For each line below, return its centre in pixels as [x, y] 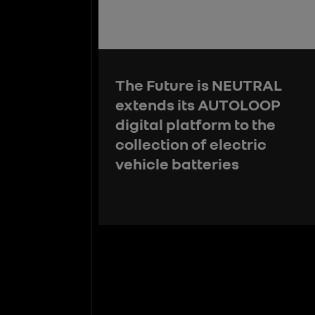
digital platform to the [195, 124]
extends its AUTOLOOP [198, 105]
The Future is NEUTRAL [199, 85]
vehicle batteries [177, 164]
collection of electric [191, 144]
